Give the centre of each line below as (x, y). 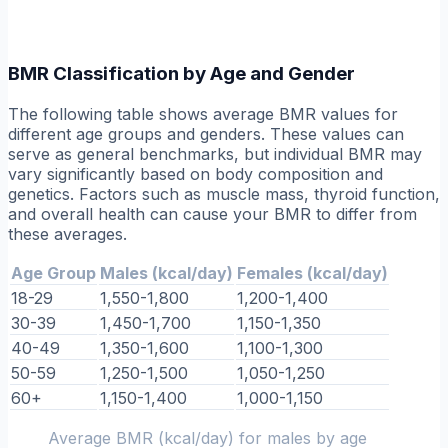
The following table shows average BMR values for (203, 114)
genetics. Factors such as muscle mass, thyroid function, (224, 194)
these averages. (67, 234)
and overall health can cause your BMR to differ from (212, 214)
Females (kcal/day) (312, 273)
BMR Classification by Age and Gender (181, 74)
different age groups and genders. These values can (206, 134)
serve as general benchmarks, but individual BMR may (215, 154)
